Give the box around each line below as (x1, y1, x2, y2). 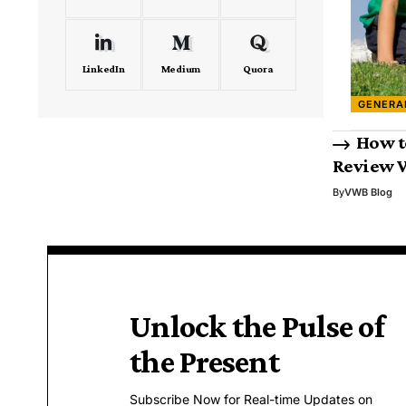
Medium (160, 63, 201, 75)
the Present (130, 343, 279, 381)
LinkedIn (82, 63, 125, 75)
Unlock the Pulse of (130, 308, 384, 345)
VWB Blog (344, 186, 392, 199)
